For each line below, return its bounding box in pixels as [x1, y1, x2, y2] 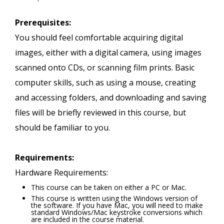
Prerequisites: [15, 17, 71, 28]
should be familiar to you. [15, 122, 110, 133]
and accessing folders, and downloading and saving [15, 92, 206, 103]
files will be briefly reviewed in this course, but [15, 107, 186, 118]
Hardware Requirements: [15, 167, 108, 178]
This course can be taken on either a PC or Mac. [31, 182, 186, 192]
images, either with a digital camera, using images [15, 47, 201, 58]
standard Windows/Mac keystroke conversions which [31, 207, 202, 217]
